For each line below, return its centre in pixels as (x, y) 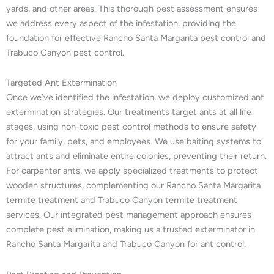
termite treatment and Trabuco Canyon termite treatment (122, 200)
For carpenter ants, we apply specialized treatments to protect (132, 171)
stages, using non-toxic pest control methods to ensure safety (131, 127)
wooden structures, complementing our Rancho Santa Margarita (133, 186)
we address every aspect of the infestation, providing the (121, 23)
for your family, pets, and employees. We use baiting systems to (134, 142)
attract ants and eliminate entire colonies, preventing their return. (136, 156)
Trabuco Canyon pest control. (65, 52)
